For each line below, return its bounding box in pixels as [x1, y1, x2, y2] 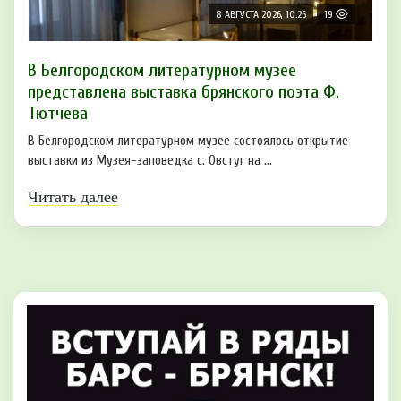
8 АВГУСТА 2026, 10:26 [216, 7, 306, 21]
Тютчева [28, 102, 88, 124]
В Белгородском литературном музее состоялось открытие [28, 132, 348, 149]
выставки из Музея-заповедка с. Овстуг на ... [28, 152, 272, 168]
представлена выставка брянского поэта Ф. [28, 81, 339, 102]
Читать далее [28, 187, 118, 206]
